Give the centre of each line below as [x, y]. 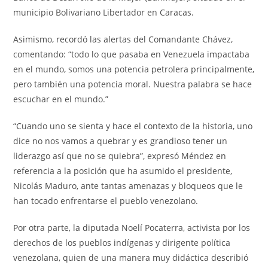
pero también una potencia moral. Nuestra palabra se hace [133, 84]
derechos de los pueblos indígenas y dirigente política [122, 243]
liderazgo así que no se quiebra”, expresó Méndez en [120, 156]
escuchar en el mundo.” [61, 99]
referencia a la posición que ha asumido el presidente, [123, 171]
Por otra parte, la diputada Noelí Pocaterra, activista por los [132, 228]
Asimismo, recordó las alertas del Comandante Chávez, [123, 39]
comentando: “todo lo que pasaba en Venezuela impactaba [132, 54]
